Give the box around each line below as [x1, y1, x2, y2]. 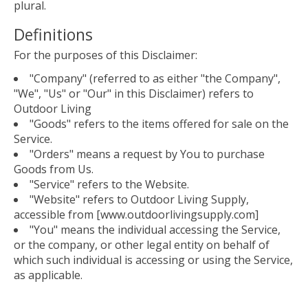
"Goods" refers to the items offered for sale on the [30, 116, 289, 132]
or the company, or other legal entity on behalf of [14, 237, 269, 253]
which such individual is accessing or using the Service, [14, 252, 293, 268]
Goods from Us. [14, 162, 93, 177]
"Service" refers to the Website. [30, 177, 189, 192]
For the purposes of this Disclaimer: [14, 47, 197, 63]
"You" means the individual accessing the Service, [30, 222, 280, 238]
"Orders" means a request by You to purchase [30, 146, 265, 162]
